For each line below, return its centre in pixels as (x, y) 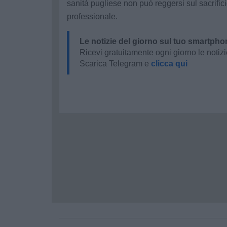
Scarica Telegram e (115, 64)
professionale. (92, 16)
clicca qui (169, 64)
